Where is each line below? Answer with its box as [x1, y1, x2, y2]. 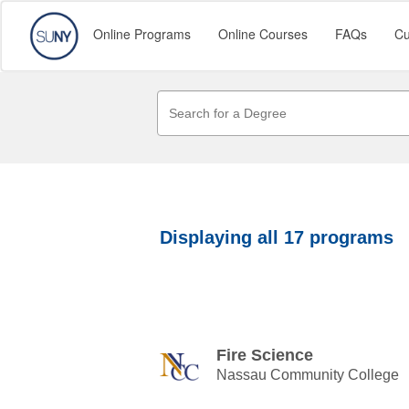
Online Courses [218, 25, 308, 43]
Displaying [160, 227, 257, 247]
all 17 [257, 227, 304, 247]
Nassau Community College [216, 367, 399, 383]
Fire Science [216, 346, 313, 364]
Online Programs [93, 25, 191, 43]
